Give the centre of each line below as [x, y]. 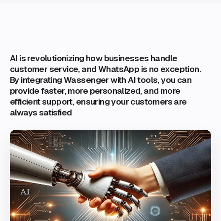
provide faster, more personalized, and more [95, 91]
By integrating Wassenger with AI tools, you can [101, 80]
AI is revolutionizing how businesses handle [94, 58]
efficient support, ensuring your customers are [98, 102]
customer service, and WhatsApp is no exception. [106, 69]
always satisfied [41, 112]
